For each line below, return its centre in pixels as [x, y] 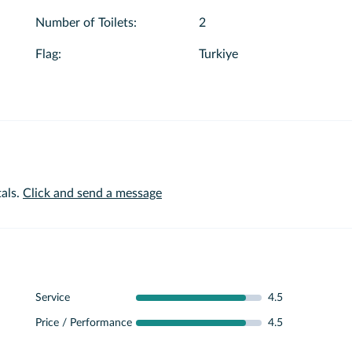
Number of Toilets [84, 23]
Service [52, 298]
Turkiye [218, 54]
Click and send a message [92, 193]
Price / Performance [83, 323]
